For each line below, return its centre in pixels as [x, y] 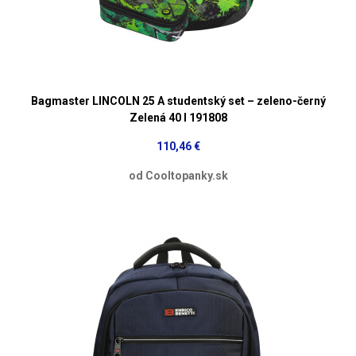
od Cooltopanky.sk [178, 175]
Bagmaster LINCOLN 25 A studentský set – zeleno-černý [178, 101]
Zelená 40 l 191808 [178, 117]
